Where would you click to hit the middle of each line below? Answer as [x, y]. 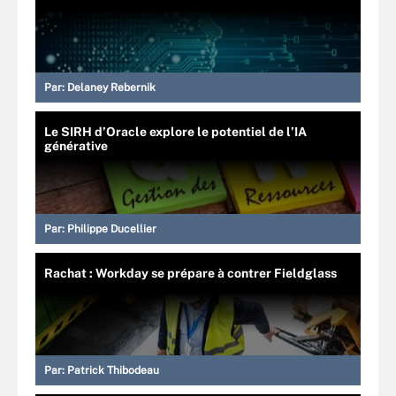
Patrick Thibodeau [113, 370]
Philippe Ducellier [112, 228]
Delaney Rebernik [111, 87]
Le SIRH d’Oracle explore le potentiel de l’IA [175, 131]
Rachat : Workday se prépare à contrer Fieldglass [190, 273]
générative [76, 145]
